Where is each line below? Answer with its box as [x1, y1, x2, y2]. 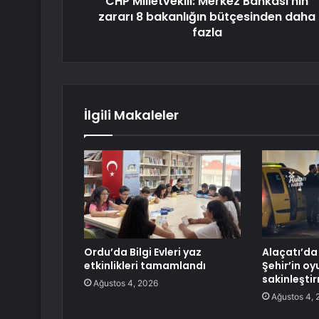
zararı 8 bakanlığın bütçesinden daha [98, 9, 315, 26]
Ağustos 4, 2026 [93, 278, 158, 289]
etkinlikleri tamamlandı [84, 258, 206, 273]
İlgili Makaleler [84, 106, 179, 125]
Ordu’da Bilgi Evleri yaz [84, 245, 202, 260]
